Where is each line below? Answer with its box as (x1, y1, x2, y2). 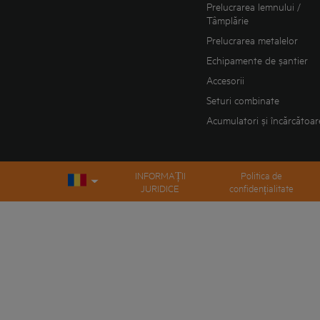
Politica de (240, 168, 282, 181)
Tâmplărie (206, 14, 249, 26)
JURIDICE (141, 181, 180, 194)
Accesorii (206, 74, 245, 86)
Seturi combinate (206, 94, 280, 106)
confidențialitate (229, 181, 294, 194)
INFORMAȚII (134, 168, 186, 181)
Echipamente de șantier (206, 54, 309, 66)
